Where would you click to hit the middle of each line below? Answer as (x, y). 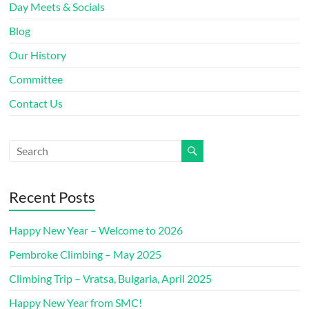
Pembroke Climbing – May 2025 (86, 254)
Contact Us (36, 103)
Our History (38, 54)
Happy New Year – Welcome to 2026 (96, 230)
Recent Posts (52, 197)
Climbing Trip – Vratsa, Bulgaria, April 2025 (111, 278)
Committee (36, 79)
